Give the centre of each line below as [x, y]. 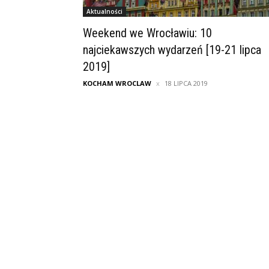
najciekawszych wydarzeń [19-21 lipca [172, 50]
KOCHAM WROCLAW [117, 83]
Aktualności [104, 12]
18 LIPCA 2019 [186, 83]
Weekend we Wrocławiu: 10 [147, 33]
